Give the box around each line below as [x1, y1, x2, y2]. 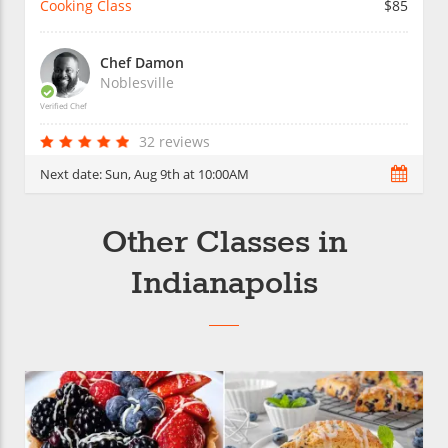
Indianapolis [130, 264, 318, 306]
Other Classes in [101, 223, 347, 265]
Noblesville [100, 73, 174, 93]
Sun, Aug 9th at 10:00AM [105, 165, 249, 184]
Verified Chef [40, 100, 87, 112]
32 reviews [138, 132, 210, 152]
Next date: [40, 165, 105, 184]
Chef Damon [100, 53, 184, 73]
